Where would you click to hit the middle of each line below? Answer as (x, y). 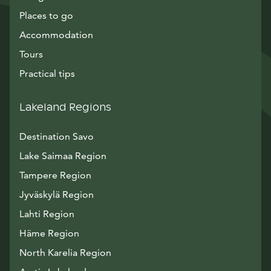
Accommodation (56, 35)
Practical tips (47, 73)
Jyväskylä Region (57, 194)
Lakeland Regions (65, 107)
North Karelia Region (65, 253)
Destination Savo (57, 136)
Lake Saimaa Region (63, 156)
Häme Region (49, 233)
